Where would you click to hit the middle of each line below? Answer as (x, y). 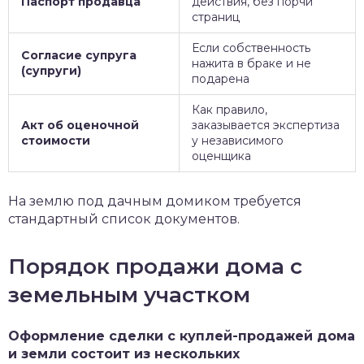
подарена (221, 79)
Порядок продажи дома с (155, 266)
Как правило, (230, 110)
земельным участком (129, 295)
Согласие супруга (79, 55)
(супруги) (51, 71)
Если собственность (251, 48)
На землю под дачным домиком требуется (155, 201)
